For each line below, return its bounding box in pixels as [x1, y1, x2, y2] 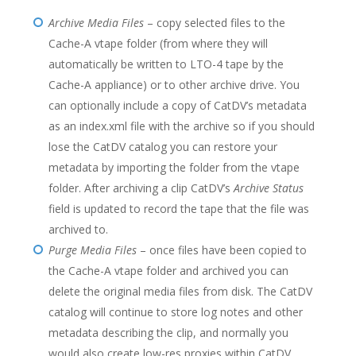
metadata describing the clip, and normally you [48, 325, 288, 340]
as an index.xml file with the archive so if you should [48, 118, 315, 133]
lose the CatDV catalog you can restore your [48, 139, 277, 154]
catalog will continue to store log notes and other [48, 304, 303, 319]
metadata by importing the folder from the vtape [48, 160, 300, 175]
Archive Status [233, 180, 304, 195]
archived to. [48, 222, 108, 237]
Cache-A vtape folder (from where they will [48, 36, 268, 51]
